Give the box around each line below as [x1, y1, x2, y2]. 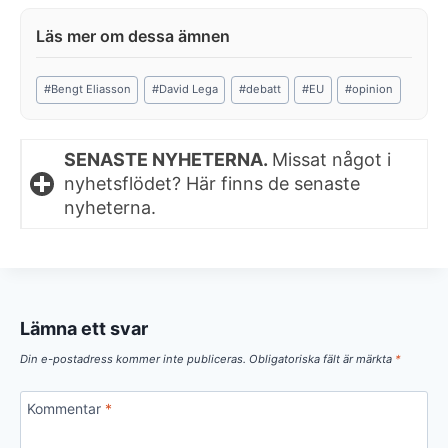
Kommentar [27, 400, 105, 418]
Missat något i [272, 148, 391, 170]
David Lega [158, 82, 218, 97]
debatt [245, 82, 281, 97]
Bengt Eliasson [50, 82, 131, 97]
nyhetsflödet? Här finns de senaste [64, 172, 360, 194]
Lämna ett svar [20, 317, 148, 339]
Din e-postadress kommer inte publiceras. [20, 352, 246, 367]
